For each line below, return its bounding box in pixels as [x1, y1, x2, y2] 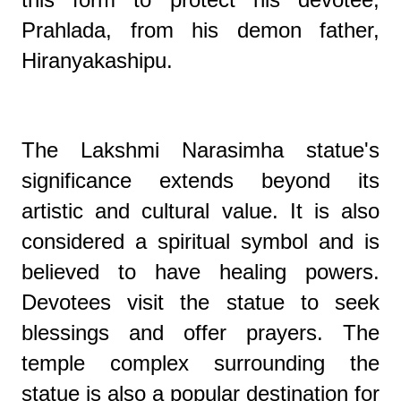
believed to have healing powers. [21, 260, 380, 285]
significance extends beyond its [21, 168, 380, 193]
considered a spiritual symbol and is [21, 229, 380, 254]
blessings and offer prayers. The [21, 320, 380, 346]
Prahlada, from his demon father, [21, 18, 380, 43]
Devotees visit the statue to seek [21, 290, 380, 315]
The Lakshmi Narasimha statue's [21, 138, 380, 163]
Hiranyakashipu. [21, 48, 173, 73]
